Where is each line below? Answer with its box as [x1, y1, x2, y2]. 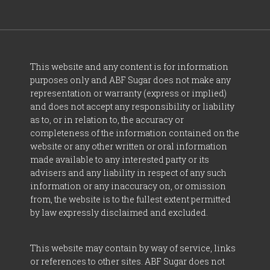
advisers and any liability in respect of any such [30, 166, 227, 178]
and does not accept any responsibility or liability [30, 100, 234, 112]
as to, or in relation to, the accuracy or [30, 113, 184, 125]
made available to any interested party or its [30, 153, 209, 165]
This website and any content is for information [30, 60, 228, 72]
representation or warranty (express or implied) [30, 87, 227, 99]
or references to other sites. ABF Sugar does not [30, 255, 225, 267]
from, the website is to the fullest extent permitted [30, 193, 231, 205]
